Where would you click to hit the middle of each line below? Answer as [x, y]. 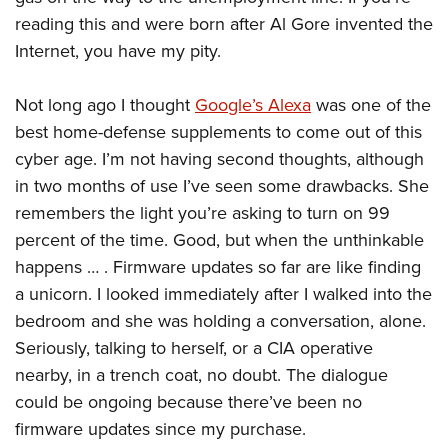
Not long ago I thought [105, 105]
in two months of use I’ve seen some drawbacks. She [222, 186]
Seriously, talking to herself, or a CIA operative [194, 348]
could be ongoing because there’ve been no [188, 402]
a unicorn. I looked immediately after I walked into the [223, 294]
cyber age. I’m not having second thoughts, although [219, 159]
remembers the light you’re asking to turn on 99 [202, 213]
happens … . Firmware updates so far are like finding [218, 267]
